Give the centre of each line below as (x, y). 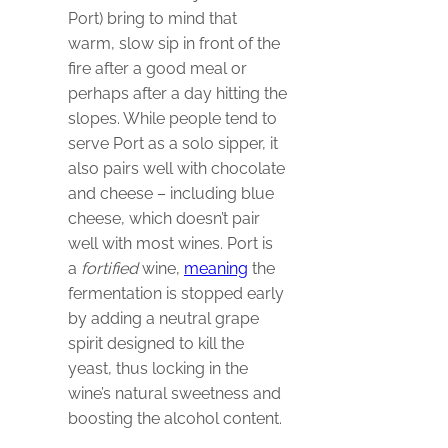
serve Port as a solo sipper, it (173, 143)
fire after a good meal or (157, 68)
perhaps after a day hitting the (177, 93)
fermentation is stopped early (176, 293)
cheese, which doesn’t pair (164, 218)
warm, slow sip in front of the (174, 43)
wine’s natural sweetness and (174, 393)
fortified (109, 268)
